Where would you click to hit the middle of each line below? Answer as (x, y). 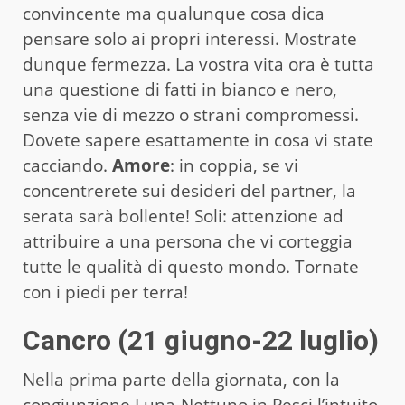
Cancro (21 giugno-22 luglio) (201, 340)
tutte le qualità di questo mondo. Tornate (191, 266)
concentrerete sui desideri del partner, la (189, 190)
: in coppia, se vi (234, 165)
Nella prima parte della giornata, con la (181, 379)
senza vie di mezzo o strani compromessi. (191, 114)
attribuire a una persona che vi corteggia (188, 241)
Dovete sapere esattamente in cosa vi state (198, 140)
